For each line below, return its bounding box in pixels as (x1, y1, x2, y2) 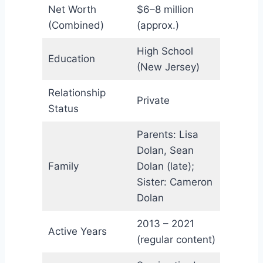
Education (48, 52, 95, 65)
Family (48, 160, 79, 172)
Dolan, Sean (136, 144, 194, 156)
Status (48, 102, 79, 114)
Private (136, 94, 170, 106)
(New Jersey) (136, 60, 200, 73)
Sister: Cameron (136, 176, 213, 188)
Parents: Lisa (136, 128, 198, 140)
